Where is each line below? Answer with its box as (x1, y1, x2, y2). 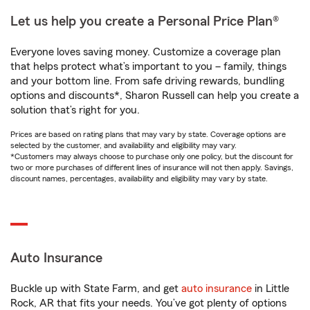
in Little (252, 283, 289, 294)
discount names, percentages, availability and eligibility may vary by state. (10, 174, 268, 183)
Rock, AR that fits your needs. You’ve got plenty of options (10, 298, 286, 309)
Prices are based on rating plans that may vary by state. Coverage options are (10, 130, 286, 138)
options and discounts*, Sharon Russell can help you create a (10, 90, 299, 101)
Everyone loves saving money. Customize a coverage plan (10, 46, 281, 57)
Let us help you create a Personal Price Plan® (10, 15, 279, 28)
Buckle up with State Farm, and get (10, 283, 181, 294)
